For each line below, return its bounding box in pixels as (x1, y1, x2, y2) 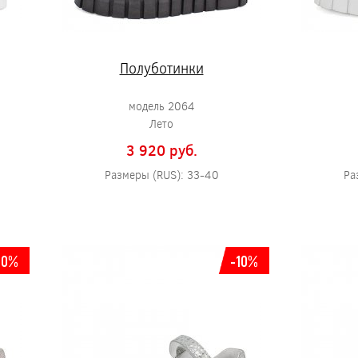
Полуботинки (119, 58, 204, 78)
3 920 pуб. (125, 141, 197, 160)
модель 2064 (128, 98, 195, 113)
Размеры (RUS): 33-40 (104, 167, 219, 182)
